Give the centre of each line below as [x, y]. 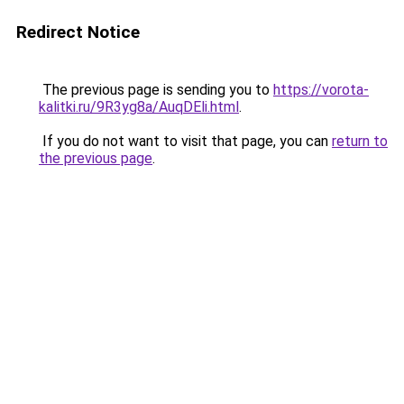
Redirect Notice [78, 32]
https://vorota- [321, 90]
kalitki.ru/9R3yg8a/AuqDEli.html [139, 107]
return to [360, 141]
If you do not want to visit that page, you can [185, 141]
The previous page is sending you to [156, 90]
